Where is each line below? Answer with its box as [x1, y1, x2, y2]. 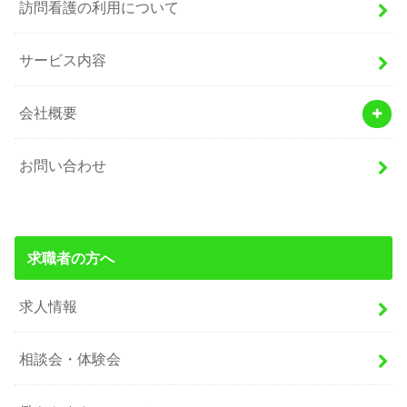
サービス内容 [19, 51, 107, 68]
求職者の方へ [26, 249, 114, 266]
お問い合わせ [19, 156, 107, 174]
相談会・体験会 [19, 350, 122, 367]
